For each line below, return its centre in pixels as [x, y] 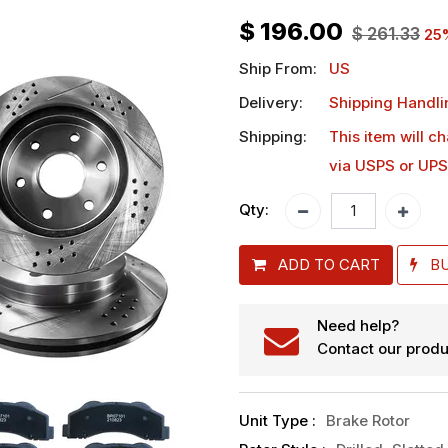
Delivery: [271, 102]
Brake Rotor [367, 421]
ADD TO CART [329, 264]
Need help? [358, 326]
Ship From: [278, 68]
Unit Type [275, 421]
